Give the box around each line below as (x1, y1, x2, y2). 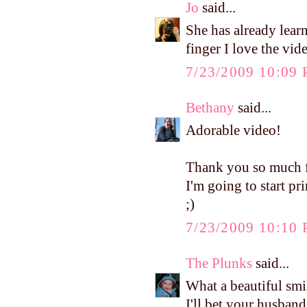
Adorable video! (186, 123, 281, 138)
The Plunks (186, 255, 252, 271)
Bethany (186, 99, 234, 115)
